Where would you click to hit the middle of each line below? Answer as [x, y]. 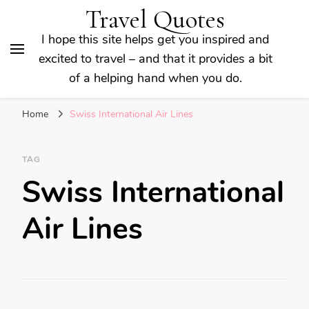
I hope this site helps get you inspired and [155, 39]
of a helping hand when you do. [155, 78]
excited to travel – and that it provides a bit [155, 59]
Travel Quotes [155, 20]
